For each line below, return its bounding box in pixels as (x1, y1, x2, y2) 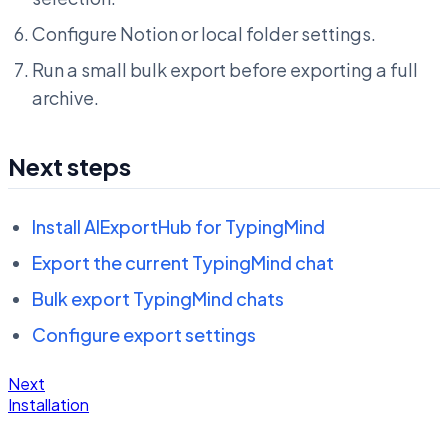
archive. (32, 85, 99, 109)
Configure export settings (32, 322, 256, 346)
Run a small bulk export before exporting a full (32, 57, 418, 81)
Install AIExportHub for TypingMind (32, 214, 325, 238)
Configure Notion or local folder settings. (32, 21, 376, 45)
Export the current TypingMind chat (32, 250, 334, 274)
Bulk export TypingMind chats (32, 286, 284, 310)
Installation (8, 393, 89, 415)
